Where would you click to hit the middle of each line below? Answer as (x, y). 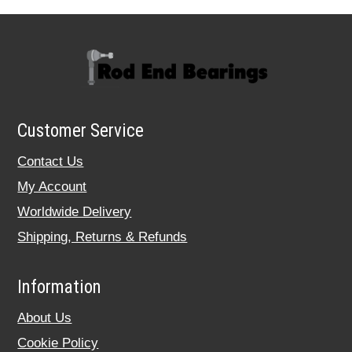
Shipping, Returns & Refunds (103, 237)
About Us (45, 318)
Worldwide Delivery (75, 212)
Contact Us (51, 162)
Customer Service (81, 131)
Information (60, 288)
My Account (52, 187)
